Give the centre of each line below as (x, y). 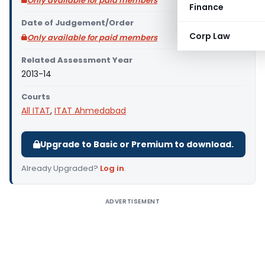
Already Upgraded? (61, 168)
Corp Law (210, 36)
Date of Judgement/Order (77, 23)
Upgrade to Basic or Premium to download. (137, 144)
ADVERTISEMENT (132, 201)
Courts (36, 97)
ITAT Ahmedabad (90, 111)
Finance (206, 7)
